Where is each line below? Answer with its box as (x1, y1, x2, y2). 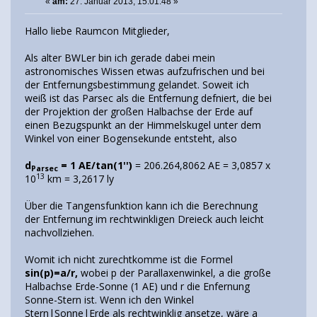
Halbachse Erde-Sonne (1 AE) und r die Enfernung (25, 279, 250, 293)
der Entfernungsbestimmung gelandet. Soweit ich (25, 77, 249, 91)
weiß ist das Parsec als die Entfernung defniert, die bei (25, 91, 272, 105)
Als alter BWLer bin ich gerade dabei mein (25, 50, 215, 64)
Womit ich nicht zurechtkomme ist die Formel (25, 252, 233, 266)
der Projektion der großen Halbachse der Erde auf (25, 104, 253, 118)
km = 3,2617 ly (45, 171, 114, 185)
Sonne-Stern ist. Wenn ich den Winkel (25, 292, 194, 306)
